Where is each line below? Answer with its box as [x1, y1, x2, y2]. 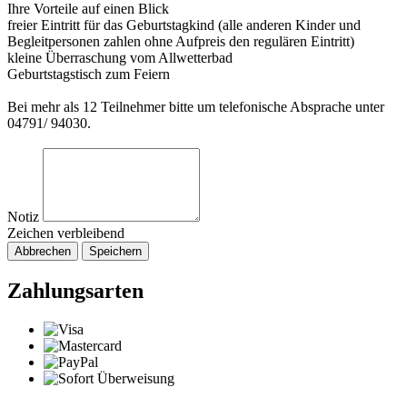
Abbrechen [15, 244, 71, 259]
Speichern [89, 244, 142, 259]
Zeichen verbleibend [7, 225, 124, 242]
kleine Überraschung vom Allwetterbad [7, 50, 233, 66]
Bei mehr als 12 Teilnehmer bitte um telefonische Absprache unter [7, 99, 384, 115]
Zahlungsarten [7, 279, 144, 303]
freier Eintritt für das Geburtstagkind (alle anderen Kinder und [7, 17, 361, 34]
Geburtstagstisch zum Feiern [7, 66, 170, 83]
